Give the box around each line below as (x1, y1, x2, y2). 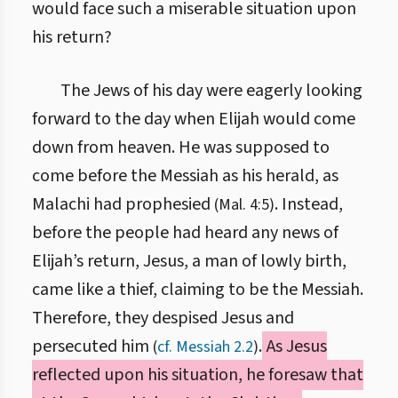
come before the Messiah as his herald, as (32, 163, 338, 188)
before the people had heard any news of (32, 220, 338, 245)
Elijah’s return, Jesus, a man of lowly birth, (32, 249, 346, 274)
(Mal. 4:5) (214, 194, 275, 216)
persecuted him (32, 334, 153, 359)
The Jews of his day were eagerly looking (60, 78, 362, 103)
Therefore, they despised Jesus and (32, 306, 294, 330)
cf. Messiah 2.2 (157, 336, 253, 358)
